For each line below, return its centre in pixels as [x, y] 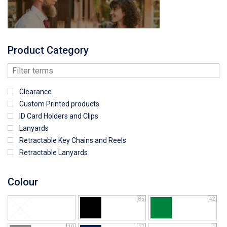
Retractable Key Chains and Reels [73, 140]
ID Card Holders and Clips [59, 116]
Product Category [48, 50]
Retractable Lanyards [53, 152]
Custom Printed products [59, 104]
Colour [23, 182]
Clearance [35, 91]
